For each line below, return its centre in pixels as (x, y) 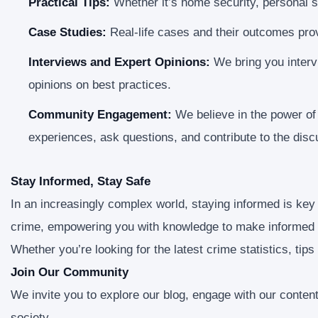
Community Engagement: (100, 115)
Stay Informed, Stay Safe (81, 181)
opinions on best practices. (100, 85)
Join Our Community (70, 272)
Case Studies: (67, 32)
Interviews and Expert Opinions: (119, 62)
